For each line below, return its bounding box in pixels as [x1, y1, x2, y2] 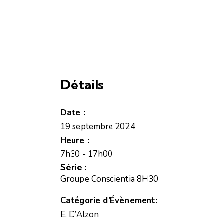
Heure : [60, 134, 89, 146]
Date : [60, 107, 85, 118]
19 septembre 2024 [60, 120, 135, 132]
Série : [60, 161, 87, 173]
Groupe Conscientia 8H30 [60, 173, 159, 184]
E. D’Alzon [60, 208, 99, 220]
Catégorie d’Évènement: [60, 194, 158, 206]
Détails [60, 76, 104, 93]
